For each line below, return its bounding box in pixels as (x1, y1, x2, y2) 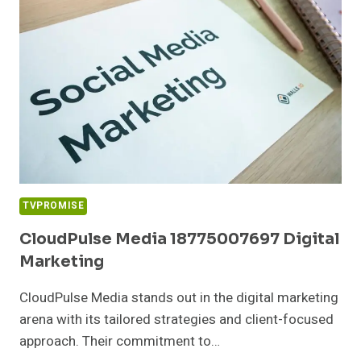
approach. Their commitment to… (19, 331, 220, 351)
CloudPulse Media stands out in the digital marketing (19, 288, 338, 308)
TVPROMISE (23, 199, 85, 214)
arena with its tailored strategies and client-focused (19, 309, 334, 330)
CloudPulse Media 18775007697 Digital (19, 230, 339, 249)
